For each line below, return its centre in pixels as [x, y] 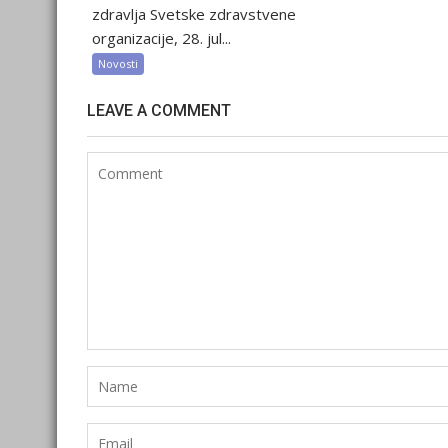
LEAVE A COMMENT [159, 111]
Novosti [118, 64]
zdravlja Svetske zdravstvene [194, 14]
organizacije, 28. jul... [161, 38]
